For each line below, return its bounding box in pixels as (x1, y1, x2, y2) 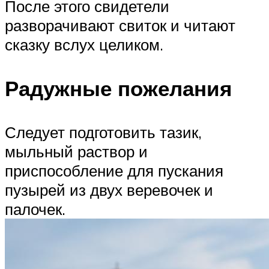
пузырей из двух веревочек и (5, 180, 213, 200)
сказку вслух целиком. (5, 34, 163, 54)
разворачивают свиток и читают (5, 15, 235, 35)
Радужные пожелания (5, 75, 232, 102)
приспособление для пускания (5, 161, 223, 181)
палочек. (5, 199, 65, 219)
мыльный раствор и (5, 142, 148, 162)
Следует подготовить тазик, (5, 122, 202, 142)
